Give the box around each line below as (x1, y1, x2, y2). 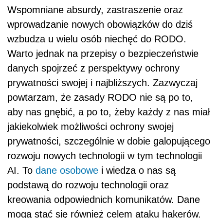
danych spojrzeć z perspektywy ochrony (7, 63, 180, 74)
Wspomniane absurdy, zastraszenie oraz (7, 4, 183, 16)
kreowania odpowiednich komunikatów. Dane (7, 194, 200, 205)
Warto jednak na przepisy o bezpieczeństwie (7, 48, 199, 59)
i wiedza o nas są (98, 165, 176, 176)
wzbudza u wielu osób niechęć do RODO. (7, 34, 186, 45)
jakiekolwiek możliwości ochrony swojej (7, 121, 174, 132)
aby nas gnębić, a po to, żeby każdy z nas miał (7, 107, 210, 118)
